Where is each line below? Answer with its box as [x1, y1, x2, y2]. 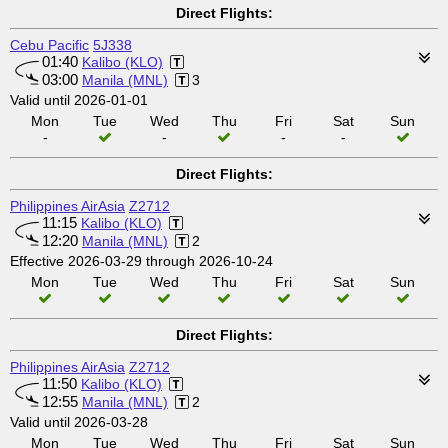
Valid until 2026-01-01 [10, 92, 148, 108]
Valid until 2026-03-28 [10, 414, 148, 430]
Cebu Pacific [10, 37, 89, 53]
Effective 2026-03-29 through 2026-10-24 [10, 253, 273, 269]
